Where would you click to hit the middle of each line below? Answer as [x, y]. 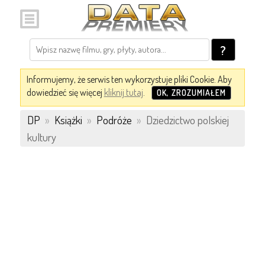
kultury [41, 137]
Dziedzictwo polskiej [186, 120]
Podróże [114, 120]
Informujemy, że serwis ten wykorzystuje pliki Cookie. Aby [129, 79]
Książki [68, 120]
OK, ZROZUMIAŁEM [191, 93]
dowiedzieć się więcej [65, 92]
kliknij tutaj [123, 92]
